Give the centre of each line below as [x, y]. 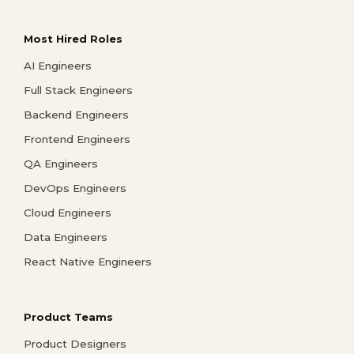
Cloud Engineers [68, 212]
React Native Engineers [88, 261]
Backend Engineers [76, 114]
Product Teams [68, 316]
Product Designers [75, 343]
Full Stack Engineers [78, 90]
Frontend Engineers [77, 139]
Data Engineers [66, 237]
